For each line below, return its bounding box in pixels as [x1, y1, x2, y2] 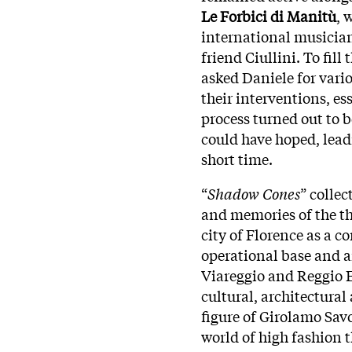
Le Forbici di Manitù [201, 5, 336, 26]
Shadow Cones [207, 182, 300, 203]
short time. [201, 148, 273, 169]
